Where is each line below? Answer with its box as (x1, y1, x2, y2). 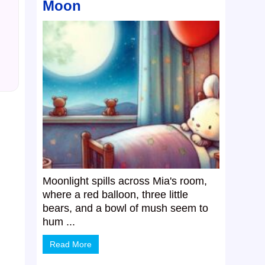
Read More (50, 240, 92, 250)
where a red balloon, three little (43, 189, 189, 201)
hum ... (43, 216, 76, 228)
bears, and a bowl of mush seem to (43, 202, 209, 215)
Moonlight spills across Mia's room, (43, 175, 208, 188)
